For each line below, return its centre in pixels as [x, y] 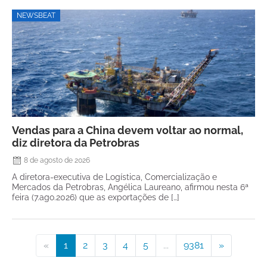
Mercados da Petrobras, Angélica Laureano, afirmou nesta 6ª [130, 187]
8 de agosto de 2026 [57, 160]
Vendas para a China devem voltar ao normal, [128, 130]
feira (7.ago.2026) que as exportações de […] [96, 197]
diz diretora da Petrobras [76, 143]
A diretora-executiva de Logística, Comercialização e [114, 177]
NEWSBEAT [36, 15]
